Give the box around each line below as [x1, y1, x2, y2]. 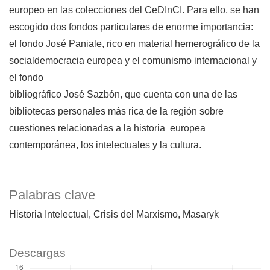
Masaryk [183, 209, 219, 220]
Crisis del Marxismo [93, 209, 178, 220]
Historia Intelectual [9, 209, 89, 220]
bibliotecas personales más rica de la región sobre [9, 106, 224, 117]
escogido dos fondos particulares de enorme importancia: [9, 22, 253, 33]
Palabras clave [9, 187, 95, 203]
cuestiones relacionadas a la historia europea [9, 123, 206, 134]
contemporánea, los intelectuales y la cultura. [9, 140, 201, 151]
